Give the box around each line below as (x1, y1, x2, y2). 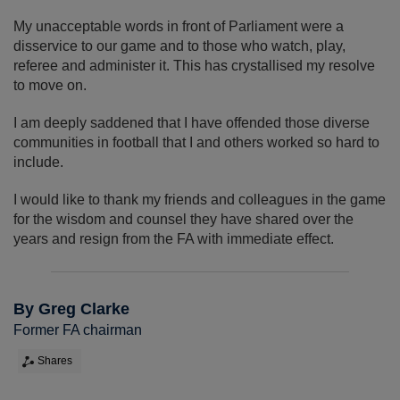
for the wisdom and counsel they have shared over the (13, 212, 354, 228)
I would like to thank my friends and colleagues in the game (13, 192, 386, 208)
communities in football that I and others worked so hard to (13, 135, 379, 151)
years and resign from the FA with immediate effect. (13, 231, 334, 247)
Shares (37, 354, 72, 368)
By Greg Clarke (13, 300, 129, 319)
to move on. (13, 78, 87, 94)
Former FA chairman (13, 322, 142, 338)
